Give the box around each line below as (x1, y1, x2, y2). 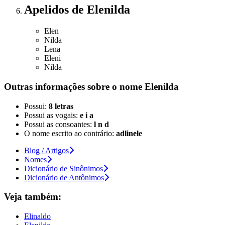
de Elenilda (72, 3, 130, 17)
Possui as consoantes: (24, 120, 94, 129)
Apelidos (24, 3, 72, 17)
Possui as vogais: (24, 110, 80, 120)
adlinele (116, 129, 142, 138)
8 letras (49, 101, 73, 110)
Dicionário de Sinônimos (24, 164, 103, 173)
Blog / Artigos (24, 146, 69, 155)
